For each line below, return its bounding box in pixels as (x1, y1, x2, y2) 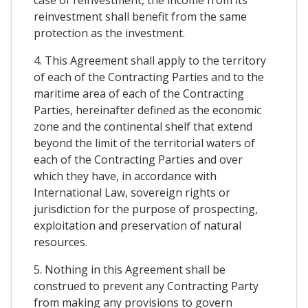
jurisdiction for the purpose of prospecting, (34, 201, 258, 217)
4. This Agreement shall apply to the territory (34, 53, 266, 69)
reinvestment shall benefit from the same (34, 9, 247, 25)
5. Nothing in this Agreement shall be (34, 262, 225, 278)
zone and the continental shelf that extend (34, 119, 252, 135)
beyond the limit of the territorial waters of (34, 135, 255, 151)
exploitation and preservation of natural (34, 218, 241, 234)
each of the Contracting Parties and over (34, 152, 243, 168)
